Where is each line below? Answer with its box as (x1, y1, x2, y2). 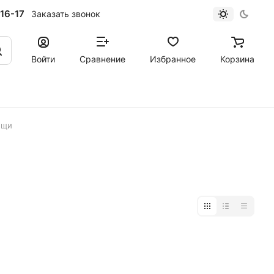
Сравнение (80, 53, 125, 64)
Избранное (150, 53, 196, 64)
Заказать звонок (31, 8, 100, 19)
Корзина (220, 53, 254, 64)
